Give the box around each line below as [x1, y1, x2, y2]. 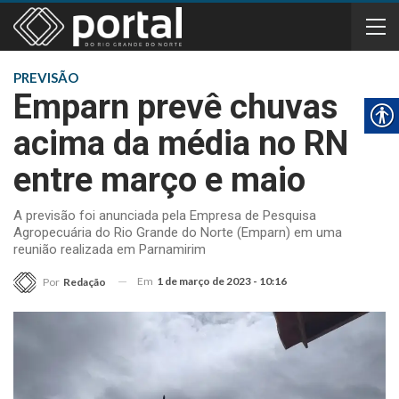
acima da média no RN [13, 124, 348, 163]
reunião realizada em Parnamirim [13, 241, 206, 257]
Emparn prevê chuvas [13, 87, 338, 126]
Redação [63, 274, 106, 289]
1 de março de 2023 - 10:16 [157, 274, 287, 288]
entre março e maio [13, 160, 305, 199]
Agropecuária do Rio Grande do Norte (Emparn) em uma [13, 224, 342, 240]
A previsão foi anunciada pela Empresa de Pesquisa [13, 208, 316, 224]
